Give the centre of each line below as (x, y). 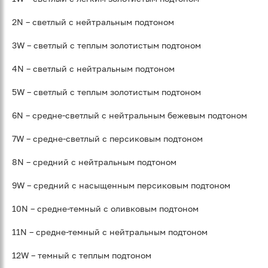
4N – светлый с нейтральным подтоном (93, 69)
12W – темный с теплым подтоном (82, 255)
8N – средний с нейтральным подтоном (94, 162)
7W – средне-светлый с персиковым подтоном (107, 139)
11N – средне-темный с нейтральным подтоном (110, 232)
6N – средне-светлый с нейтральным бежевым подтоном (130, 115)
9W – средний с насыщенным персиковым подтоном (121, 185)
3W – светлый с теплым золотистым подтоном (106, 45)
